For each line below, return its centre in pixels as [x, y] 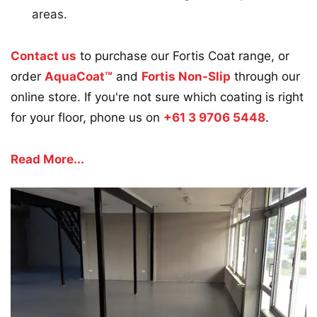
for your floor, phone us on [87, 118]
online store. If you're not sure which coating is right [157, 97]
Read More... [47, 160]
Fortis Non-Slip [186, 77]
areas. [50, 15]
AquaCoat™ [79, 77]
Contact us [44, 56]
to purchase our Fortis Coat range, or [183, 56]
